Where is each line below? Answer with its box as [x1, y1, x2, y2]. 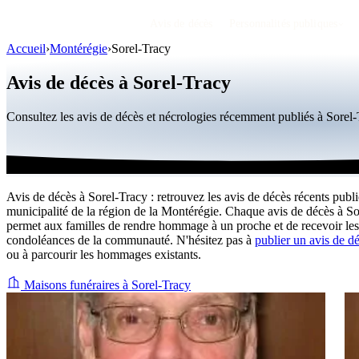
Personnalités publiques [229, 18, 338, 30]
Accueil [6, 42, 46, 55]
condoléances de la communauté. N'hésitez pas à [6, 232, 255, 247]
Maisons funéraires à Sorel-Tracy [21, 277, 191, 292]
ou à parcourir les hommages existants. [6, 247, 201, 261]
